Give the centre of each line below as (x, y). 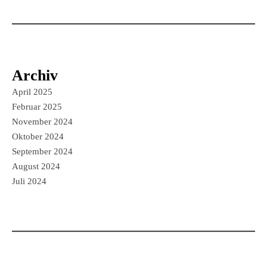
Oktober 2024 (38, 136)
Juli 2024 (29, 181)
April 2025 (32, 92)
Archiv (35, 75)
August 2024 (36, 166)
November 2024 (42, 122)
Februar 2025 (37, 107)
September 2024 (42, 151)
